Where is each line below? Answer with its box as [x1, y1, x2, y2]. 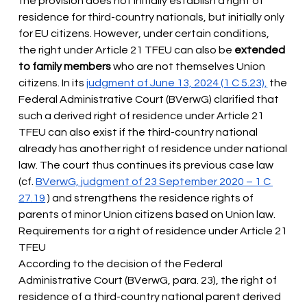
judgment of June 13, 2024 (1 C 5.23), [86, 77, 268, 89]
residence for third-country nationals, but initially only [19, 12, 287, 23]
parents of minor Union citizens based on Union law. [19, 209, 278, 221]
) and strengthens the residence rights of [47, 193, 256, 204]
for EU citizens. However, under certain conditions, [19, 28, 272, 40]
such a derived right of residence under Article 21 [19, 110, 267, 122]
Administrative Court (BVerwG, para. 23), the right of [19, 275, 280, 286]
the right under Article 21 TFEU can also [19, 45, 217, 56]
